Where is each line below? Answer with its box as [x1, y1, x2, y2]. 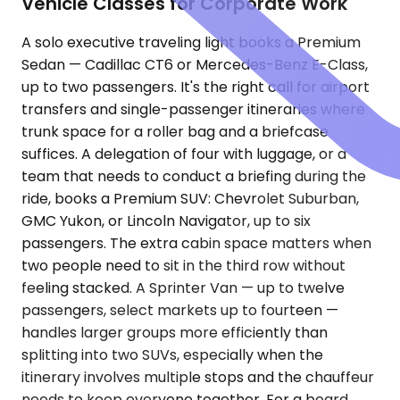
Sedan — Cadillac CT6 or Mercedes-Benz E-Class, [21, 54, 368, 76]
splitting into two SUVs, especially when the [21, 345, 323, 366]
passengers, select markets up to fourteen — [21, 300, 338, 321]
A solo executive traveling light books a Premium [21, 32, 361, 54]
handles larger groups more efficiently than [21, 322, 328, 344]
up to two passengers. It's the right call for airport [21, 77, 370, 98]
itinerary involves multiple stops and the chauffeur [21, 367, 374, 388]
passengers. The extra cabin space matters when [21, 233, 371, 254]
